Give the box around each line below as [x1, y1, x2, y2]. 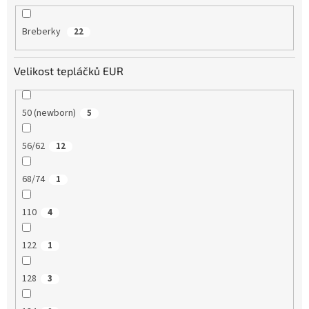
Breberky [21, 25, 63, 39]
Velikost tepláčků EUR [14, 63, 123, 77]
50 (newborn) [21, 106, 76, 120]
